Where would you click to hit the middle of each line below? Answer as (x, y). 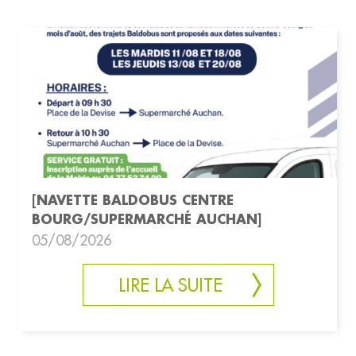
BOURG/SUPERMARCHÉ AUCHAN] (147, 219)
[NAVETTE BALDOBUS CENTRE (133, 200)
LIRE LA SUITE (170, 286)
